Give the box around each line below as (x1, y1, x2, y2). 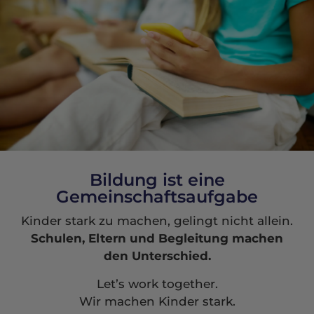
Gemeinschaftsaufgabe (56, 186, 258, 207)
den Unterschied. (103, 249, 211, 264)
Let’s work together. (96, 276, 218, 291)
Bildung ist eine (89, 170, 225, 191)
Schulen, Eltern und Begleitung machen (31, 231, 283, 246)
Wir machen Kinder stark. (78, 294, 235, 308)
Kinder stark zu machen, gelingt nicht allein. (21, 214, 293, 228)
